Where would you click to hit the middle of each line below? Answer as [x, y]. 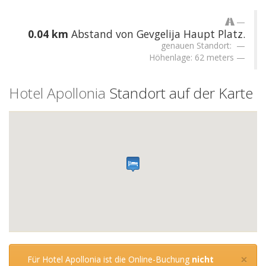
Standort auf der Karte [179, 93]
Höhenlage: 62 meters [191, 58]
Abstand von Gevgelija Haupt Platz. [157, 34]
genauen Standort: [197, 46]
